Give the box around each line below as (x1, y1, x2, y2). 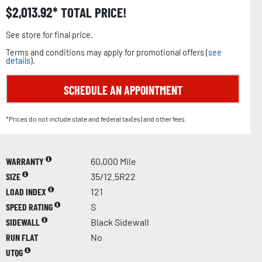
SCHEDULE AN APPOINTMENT (63, 82, 182, 97)
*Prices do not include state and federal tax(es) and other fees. (6, 114, 187, 123)
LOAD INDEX (6, 185, 48, 197)
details (6, 55, 30, 65)
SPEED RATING (6, 201, 54, 212)
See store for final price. (6, 29, 93, 40)
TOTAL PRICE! (58, 4, 126, 20)
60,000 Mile (91, 155, 136, 167)
